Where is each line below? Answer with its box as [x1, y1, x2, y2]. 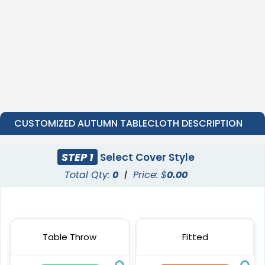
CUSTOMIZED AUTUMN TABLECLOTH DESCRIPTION [14, 117, 243, 131]
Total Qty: [64, 168, 113, 182]
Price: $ [133, 168, 167, 182]
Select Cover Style [98, 150, 195, 164]
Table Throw [43, 231, 97, 244]
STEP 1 [62, 149, 94, 164]
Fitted [182, 231, 208, 244]
